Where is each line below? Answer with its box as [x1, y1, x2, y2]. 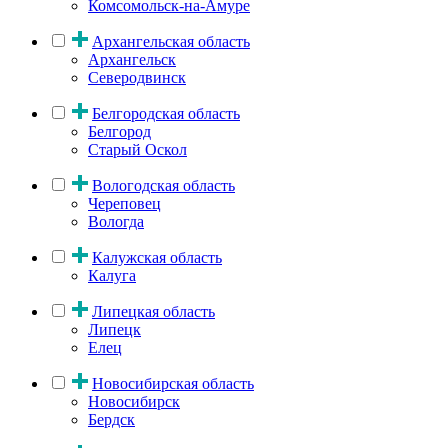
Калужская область [92, 248, 222, 266]
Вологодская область [92, 176, 235, 194]
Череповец [88, 194, 161, 212]
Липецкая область [92, 302, 215, 320]
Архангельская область [92, 32, 250, 50]
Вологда [88, 212, 144, 230]
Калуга [88, 266, 136, 284]
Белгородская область [92, 104, 240, 122]
